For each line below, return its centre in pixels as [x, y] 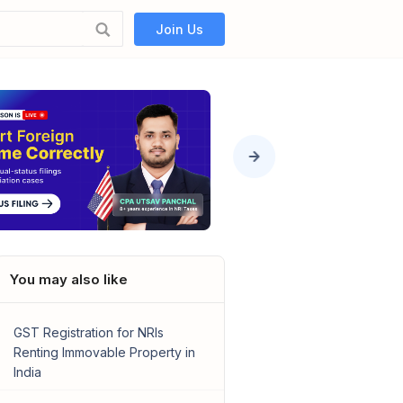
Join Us [180, 29]
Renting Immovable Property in [104, 353]
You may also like [68, 280]
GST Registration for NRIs [88, 333]
